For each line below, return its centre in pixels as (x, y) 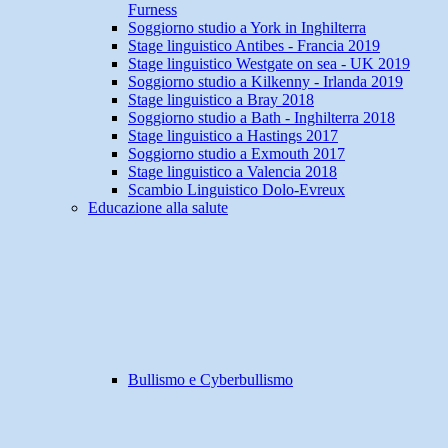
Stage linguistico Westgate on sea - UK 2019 (269, 64)
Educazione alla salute (158, 208)
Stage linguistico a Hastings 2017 (233, 136)
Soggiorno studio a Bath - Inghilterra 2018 (261, 118)
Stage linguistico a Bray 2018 (221, 100)
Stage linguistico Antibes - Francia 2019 (254, 46)
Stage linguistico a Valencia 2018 (232, 172)
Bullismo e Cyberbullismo (210, 380)
